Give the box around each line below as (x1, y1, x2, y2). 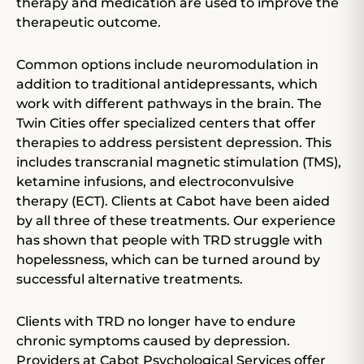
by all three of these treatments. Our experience (16, 213, 336, 229)
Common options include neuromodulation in (16, 57, 318, 73)
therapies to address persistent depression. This (16, 135, 331, 151)
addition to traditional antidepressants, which (16, 76, 318, 93)
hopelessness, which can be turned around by (16, 252, 320, 268)
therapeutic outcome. (16, 15, 161, 31)
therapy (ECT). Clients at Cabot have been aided (16, 193, 330, 210)
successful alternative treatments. (16, 271, 243, 288)
